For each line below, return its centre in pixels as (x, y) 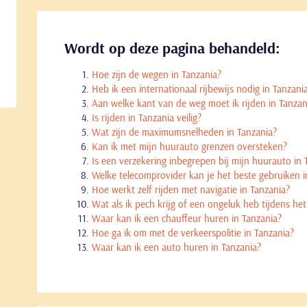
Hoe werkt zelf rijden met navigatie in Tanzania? (191, 189)
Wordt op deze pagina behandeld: (172, 48)
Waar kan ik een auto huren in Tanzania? (176, 247)
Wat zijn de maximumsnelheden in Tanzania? (184, 132)
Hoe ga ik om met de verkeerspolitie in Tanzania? (193, 233)
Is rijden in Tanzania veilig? (147, 118)
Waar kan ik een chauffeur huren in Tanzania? (187, 218)
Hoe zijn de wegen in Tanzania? (157, 74)
